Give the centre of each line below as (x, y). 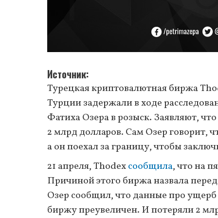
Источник (67, 74)
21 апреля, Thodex (88, 166)
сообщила (150, 166)
